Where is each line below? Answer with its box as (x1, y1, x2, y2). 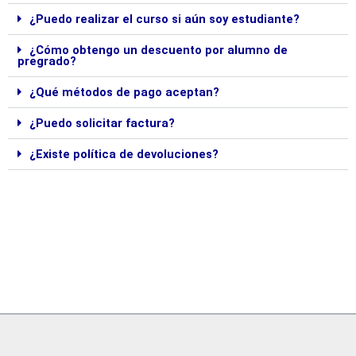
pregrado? (17, 54, 76, 69)
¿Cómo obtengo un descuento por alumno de (29, 43, 288, 58)
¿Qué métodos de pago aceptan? (29, 85, 219, 100)
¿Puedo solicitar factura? (29, 116, 175, 131)
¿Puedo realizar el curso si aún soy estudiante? (29, 12, 300, 27)
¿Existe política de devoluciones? (29, 147, 219, 162)
